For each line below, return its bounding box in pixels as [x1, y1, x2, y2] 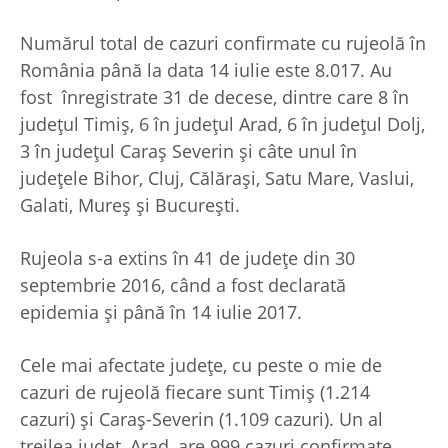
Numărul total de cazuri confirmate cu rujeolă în [20, 31, 426, 56]
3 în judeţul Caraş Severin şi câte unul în [20, 139, 357, 164]
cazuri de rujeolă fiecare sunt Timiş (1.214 [20, 380, 370, 405]
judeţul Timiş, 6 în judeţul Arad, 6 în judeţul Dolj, [20, 112, 425, 137]
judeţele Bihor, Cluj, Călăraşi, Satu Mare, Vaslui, [20, 166, 414, 191]
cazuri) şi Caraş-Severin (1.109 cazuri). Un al [20, 407, 383, 432]
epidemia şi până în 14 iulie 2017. [20, 300, 302, 325]
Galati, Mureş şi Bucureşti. [20, 193, 240, 218]
